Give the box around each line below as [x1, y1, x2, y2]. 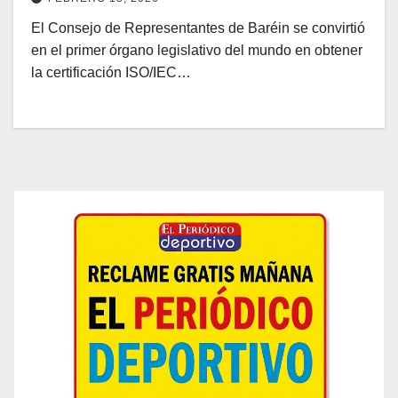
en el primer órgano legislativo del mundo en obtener [31, 43, 362, 59]
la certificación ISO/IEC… [31, 65, 191, 81]
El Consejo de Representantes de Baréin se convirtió [31, 20, 365, 36]
